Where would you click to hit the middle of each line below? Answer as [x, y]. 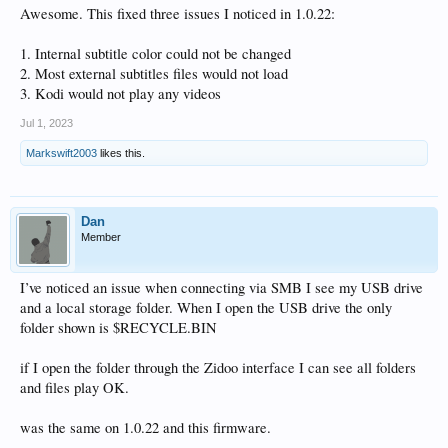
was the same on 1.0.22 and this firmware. [145, 427]
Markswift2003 [61, 153]
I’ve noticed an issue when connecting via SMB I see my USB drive [221, 287]
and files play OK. [74, 387]
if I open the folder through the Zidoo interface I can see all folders [218, 367]
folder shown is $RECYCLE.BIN [118, 327]
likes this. [121, 153]
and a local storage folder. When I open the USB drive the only [206, 307]
